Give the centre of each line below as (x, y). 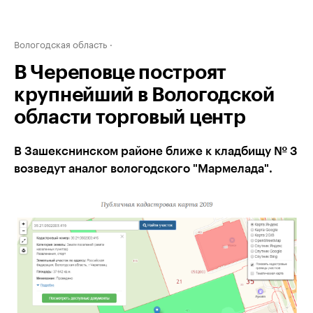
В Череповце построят (120, 73)
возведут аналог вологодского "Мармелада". (143, 169)
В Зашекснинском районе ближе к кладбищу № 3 (156, 151)
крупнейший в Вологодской (144, 95)
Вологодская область (60, 43)
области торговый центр (130, 117)
